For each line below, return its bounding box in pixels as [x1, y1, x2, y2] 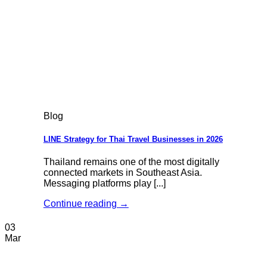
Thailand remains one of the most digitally [43, 156, 219, 167]
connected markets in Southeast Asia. [43, 167, 202, 178]
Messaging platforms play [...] [43, 178, 166, 188]
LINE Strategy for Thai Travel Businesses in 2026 [43, 134, 223, 144]
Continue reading [43, 198, 119, 209]
